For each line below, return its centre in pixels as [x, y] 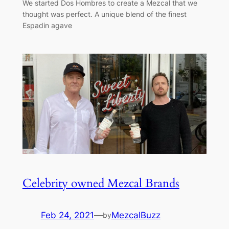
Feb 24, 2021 [67, 215]
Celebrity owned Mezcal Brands [101, 183]
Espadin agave [47, 26]
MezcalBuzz [136, 215]
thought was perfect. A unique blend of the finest [104, 14]
